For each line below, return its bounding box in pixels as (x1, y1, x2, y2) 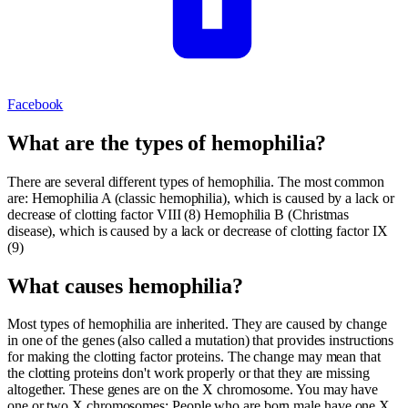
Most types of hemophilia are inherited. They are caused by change (7, 316, 387, 332)
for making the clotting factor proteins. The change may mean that (7, 349, 381, 365)
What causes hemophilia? (7, 273, 244, 298)
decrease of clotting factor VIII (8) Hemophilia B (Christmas (7, 206, 350, 222)
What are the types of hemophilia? (7, 130, 327, 155)
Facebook (7, 96, 64, 112)
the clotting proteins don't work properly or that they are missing (7, 365, 370, 382)
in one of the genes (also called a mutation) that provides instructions (7, 332, 394, 349)
